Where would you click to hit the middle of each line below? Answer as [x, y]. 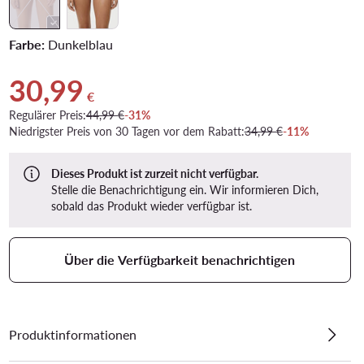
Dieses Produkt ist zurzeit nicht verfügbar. [154, 173]
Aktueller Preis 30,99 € [73, 82]
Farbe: [26, 44]
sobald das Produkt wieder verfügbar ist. [151, 206]
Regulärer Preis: [47, 115]
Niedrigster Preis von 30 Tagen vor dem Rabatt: [126, 131]
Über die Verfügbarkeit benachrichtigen [180, 259]
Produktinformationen [72, 334]
